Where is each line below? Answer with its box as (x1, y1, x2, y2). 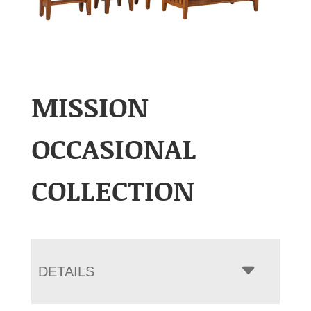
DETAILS (37, 263, 94, 279)
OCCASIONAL (31, 128, 196, 167)
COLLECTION (31, 169, 194, 209)
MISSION (31, 86, 149, 126)
